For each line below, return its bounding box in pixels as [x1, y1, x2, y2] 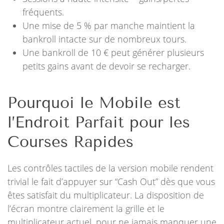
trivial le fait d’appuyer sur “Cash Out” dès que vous [7, 175, 215, 187]
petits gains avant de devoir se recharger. [22, 60, 190, 72]
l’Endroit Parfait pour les [7, 113, 190, 131]
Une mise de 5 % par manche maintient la [22, 19, 195, 31]
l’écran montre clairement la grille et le [7, 202, 164, 214]
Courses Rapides [7, 132, 133, 151]
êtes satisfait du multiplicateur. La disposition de [7, 189, 204, 201]
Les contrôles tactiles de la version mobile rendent [7, 162, 213, 174]
